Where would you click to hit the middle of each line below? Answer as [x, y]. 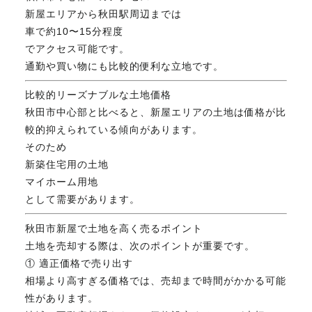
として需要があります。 [82, 200]
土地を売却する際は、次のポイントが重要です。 [140, 245]
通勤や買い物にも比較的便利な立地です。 [124, 66]
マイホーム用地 [61, 182]
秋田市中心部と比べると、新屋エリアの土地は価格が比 [155, 112]
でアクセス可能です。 [77, 48]
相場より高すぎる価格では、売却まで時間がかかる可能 [155, 280]
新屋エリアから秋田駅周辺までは [103, 14]
